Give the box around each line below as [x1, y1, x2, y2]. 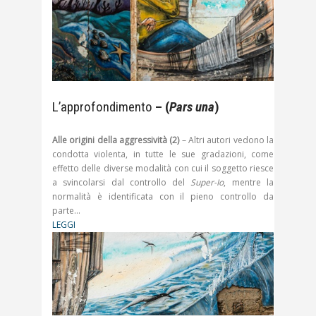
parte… [52, 205, 80, 217]
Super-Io [190, 176, 224, 189]
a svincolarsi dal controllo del [52, 176, 191, 189]
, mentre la [224, 176, 274, 189]
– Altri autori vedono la [179, 134, 274, 147]
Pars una [169, 99, 214, 116]
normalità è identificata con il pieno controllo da [52, 190, 274, 203]
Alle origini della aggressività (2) [52, 134, 180, 147]
